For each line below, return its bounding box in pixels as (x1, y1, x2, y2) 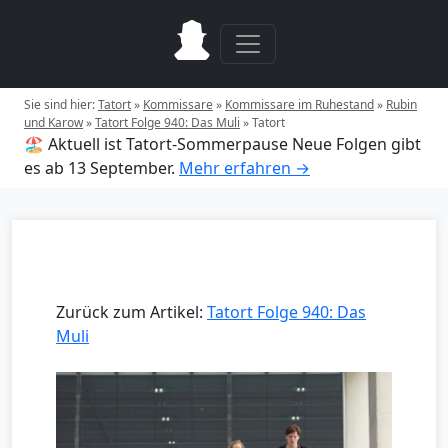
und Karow (24, 114, 83, 131)
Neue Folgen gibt (292, 133, 421, 155)
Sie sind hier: (24, 96, 98, 113)
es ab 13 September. (24, 157, 175, 179)
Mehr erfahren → (179, 157, 310, 179)
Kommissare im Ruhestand (225, 96, 374, 113)
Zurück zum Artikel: (56, 301, 207, 323)
